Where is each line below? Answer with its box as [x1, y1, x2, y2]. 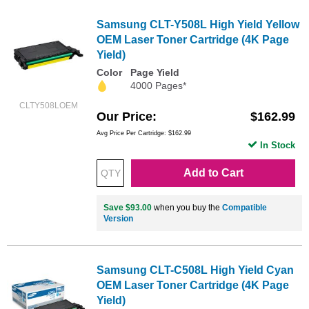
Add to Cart [183, 166, 243, 179]
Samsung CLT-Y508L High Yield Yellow [97, 19, 299, 31]
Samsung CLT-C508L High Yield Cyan [97, 263, 294, 276]
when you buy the [152, 202, 222, 212]
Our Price [97, 109, 152, 123]
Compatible [222, 202, 267, 212]
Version [103, 213, 133, 223]
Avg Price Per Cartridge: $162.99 [97, 129, 191, 137]
